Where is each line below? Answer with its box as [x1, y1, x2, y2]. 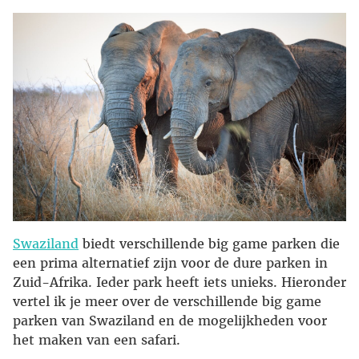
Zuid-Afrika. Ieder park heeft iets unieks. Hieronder [13, 274, 346, 291]
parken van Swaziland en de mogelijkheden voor [13, 313, 327, 329]
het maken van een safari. [13, 332, 180, 349]
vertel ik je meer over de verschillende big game [13, 293, 321, 310]
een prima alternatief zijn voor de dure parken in [13, 255, 328, 272]
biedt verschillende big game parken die [79, 236, 340, 252]
